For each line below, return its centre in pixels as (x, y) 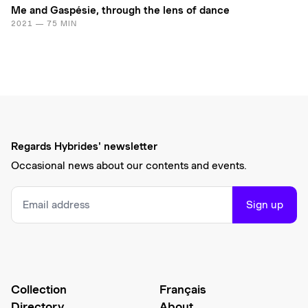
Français (183, 289)
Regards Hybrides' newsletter (84, 146)
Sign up (265, 205)
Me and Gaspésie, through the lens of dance (120, 10)
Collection (39, 289)
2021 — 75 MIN (44, 23)
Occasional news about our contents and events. (129, 165)
